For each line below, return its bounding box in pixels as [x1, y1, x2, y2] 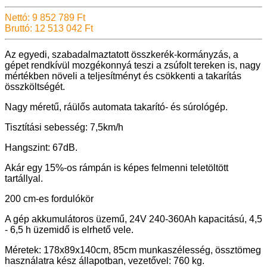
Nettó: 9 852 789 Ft [5, 12, 85, 23]
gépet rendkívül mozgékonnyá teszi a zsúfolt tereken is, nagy [5, 60, 260, 70]
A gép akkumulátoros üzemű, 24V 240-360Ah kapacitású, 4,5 [5, 213, 262, 224]
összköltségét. [5, 81, 65, 92]
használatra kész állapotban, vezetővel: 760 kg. [5, 255, 204, 266]
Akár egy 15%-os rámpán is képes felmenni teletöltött [5, 162, 228, 173]
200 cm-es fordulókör [5, 193, 94, 204]
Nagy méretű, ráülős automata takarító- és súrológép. [5, 101, 228, 112]
